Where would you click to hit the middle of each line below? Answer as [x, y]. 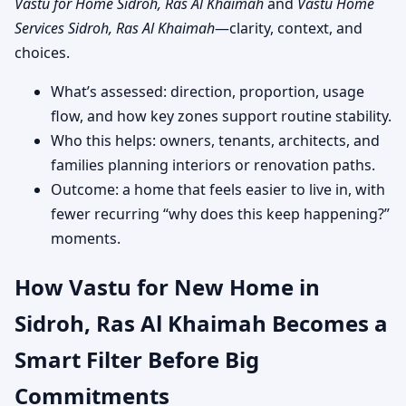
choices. [42, 52]
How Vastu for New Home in [167, 286]
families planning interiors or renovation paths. [213, 164]
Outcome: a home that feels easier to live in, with [218, 189]
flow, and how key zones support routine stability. [221, 116]
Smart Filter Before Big [137, 359]
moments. [86, 238]
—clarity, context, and [289, 28]
